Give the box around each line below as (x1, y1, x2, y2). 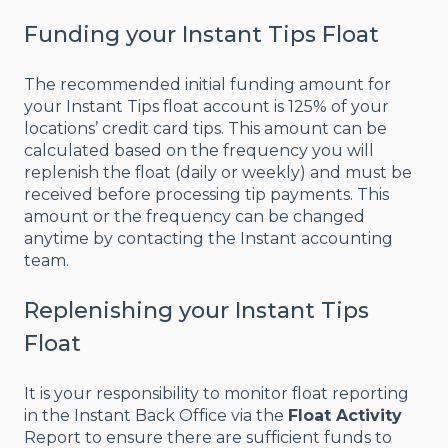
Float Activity (288, 405, 402, 425)
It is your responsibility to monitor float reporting (24, 383, 409, 403)
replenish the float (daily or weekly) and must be (24, 162, 412, 182)
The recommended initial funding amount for (24, 74, 391, 94)
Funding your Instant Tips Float (24, 21, 379, 49)
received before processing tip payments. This (24, 184, 389, 204)
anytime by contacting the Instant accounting (24, 228, 393, 248)
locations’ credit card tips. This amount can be (24, 118, 387, 138)
